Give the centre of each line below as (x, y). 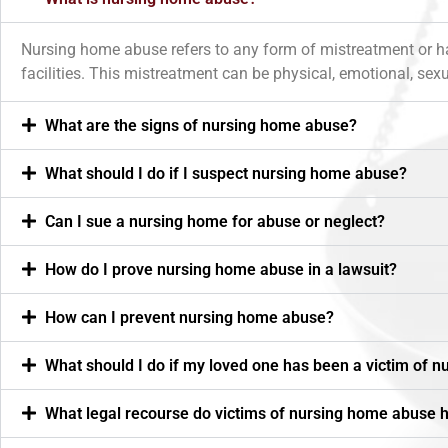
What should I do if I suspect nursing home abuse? (226, 173)
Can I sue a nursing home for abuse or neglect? (215, 221)
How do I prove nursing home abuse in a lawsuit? (221, 269)
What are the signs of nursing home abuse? (201, 125)
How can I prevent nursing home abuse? (189, 317)
